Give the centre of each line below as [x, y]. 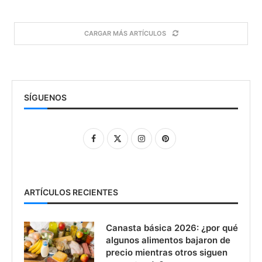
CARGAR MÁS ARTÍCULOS [125, 33]
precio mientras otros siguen [167, 252]
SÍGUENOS [45, 97]
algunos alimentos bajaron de [168, 240]
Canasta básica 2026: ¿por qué [172, 227]
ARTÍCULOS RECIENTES [71, 192]
